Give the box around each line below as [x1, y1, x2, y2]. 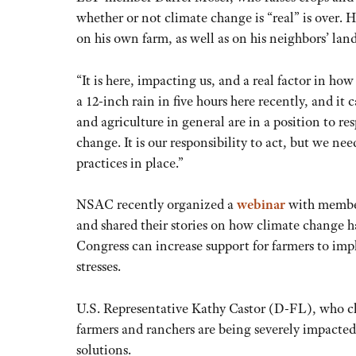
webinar [237, 195, 285, 214]
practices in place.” [76, 153, 184, 172]
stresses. [76, 257, 121, 276]
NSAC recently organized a [76, 195, 237, 214]
